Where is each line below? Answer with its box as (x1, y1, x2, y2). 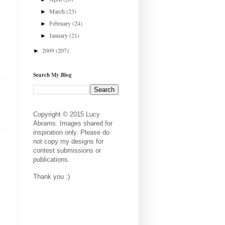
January (49, 31, 70, 39)
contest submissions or (33, 146, 101, 154)
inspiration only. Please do (33, 128, 109, 136)
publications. (33, 155, 70, 163)
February (49, 19, 73, 27)
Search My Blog (33, 70, 72, 79)
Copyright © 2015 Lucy (33, 110, 100, 118)
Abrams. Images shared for (33, 119, 113, 127)
